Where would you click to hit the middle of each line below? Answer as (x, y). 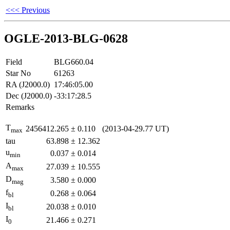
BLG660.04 (74, 62)
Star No (18, 73)
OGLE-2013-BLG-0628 (66, 38)
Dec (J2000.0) (29, 95)
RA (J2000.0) (28, 84)
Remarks (20, 107)
